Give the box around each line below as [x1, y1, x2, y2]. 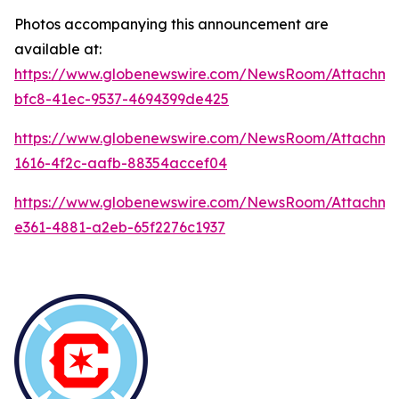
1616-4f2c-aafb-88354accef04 [14, 153, 227, 172]
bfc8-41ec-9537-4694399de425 [14, 89, 229, 108]
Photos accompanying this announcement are [14, 14, 329, 33]
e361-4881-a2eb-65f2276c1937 [14, 217, 225, 236]
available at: [14, 39, 102, 58]
